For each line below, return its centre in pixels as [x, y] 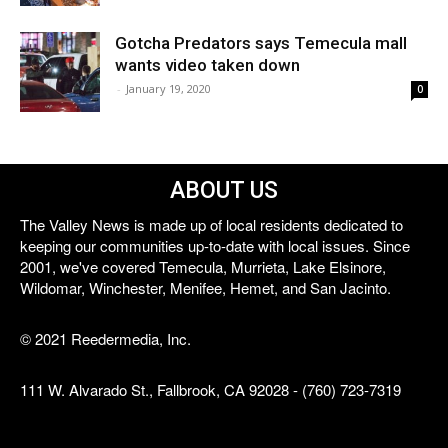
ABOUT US [224, 190]
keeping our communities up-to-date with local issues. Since [215, 245]
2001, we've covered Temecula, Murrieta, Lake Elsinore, [203, 266]
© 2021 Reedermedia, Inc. [105, 338]
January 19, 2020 [168, 88]
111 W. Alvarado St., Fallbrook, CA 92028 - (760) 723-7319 [210, 389]
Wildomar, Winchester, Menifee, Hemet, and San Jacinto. [205, 287]
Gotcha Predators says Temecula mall [261, 43]
